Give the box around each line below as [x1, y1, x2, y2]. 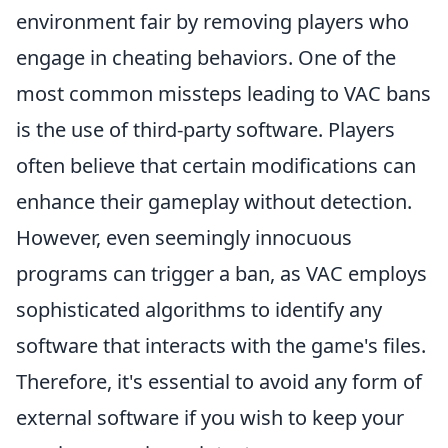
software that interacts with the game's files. [16, 332, 426, 359]
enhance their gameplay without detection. [16, 188, 412, 215]
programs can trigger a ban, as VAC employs [16, 260, 427, 287]
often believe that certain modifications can [16, 152, 416, 179]
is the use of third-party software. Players [16, 116, 395, 143]
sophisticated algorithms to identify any [16, 296, 382, 323]
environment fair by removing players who [16, 8, 409, 35]
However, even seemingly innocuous [16, 224, 352, 251]
